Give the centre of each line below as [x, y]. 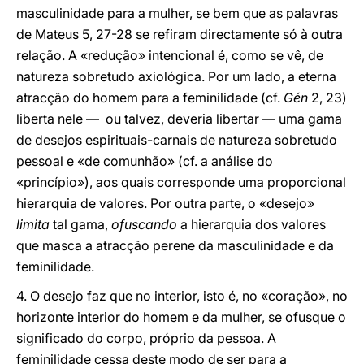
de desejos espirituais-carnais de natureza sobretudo [177, 140]
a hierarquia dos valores [251, 224]
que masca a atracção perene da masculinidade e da [175, 245]
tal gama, [80, 224]
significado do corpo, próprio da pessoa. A [146, 338]
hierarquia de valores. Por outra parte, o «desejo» [165, 203]
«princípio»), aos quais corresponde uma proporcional [181, 182]
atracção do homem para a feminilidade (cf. [150, 97]
